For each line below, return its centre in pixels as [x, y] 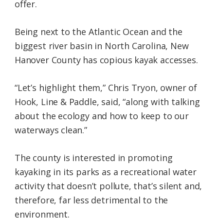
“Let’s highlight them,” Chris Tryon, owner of [106, 88]
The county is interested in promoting [94, 158]
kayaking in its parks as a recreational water [106, 172]
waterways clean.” [51, 130]
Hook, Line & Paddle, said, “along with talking [107, 102]
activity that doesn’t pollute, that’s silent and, [109, 186]
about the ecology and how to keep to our [102, 116]
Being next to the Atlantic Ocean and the [99, 32]
